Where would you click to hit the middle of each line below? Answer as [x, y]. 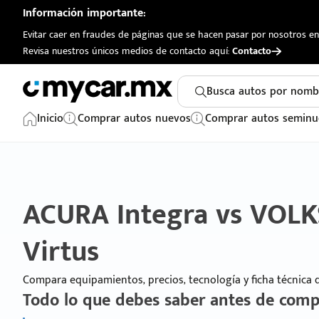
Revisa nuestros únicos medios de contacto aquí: [127, 51]
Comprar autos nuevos [134, 119]
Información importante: [84, 13]
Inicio [50, 119]
